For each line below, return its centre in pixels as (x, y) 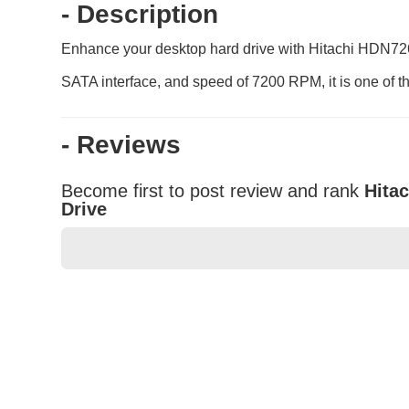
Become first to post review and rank (210, 191)
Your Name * (121, 362)
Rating (95, 302)
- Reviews (121, 145)
